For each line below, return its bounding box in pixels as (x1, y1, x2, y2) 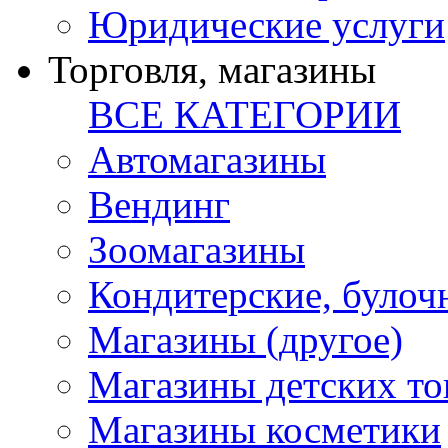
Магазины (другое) (88, 318, 403, 362)
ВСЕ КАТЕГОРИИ (88, 93, 401, 137)
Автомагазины (88, 138, 326, 182)
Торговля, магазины (48, 48, 376, 92)
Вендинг (88, 183, 230, 227)
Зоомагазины (88, 228, 305, 272)
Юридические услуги (88, 3, 445, 47)
